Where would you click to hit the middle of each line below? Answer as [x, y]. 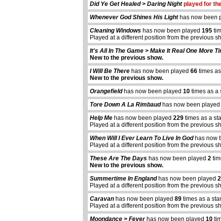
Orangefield [106, 92]
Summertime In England [123, 179]
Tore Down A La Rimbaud [125, 105]
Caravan [102, 199]
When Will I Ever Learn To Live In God [142, 138]
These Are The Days [118, 159]
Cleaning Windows [115, 31]
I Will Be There [110, 71]
